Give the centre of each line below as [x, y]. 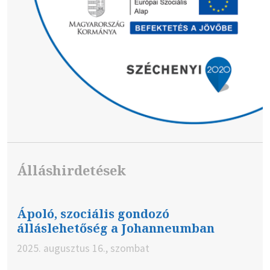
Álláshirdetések [71, 170]
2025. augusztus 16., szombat [83, 249]
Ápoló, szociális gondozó [93, 214]
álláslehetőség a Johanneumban [116, 228]
